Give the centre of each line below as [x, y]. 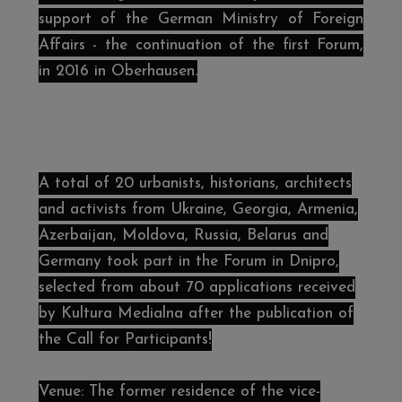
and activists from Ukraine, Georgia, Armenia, [198, 210]
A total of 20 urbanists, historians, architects [195, 184]
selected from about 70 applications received [197, 288]
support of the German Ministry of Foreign [201, 20]
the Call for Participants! [125, 340]
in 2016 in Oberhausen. [118, 72]
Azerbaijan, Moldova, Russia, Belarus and [183, 236]
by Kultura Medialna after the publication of [196, 314]
